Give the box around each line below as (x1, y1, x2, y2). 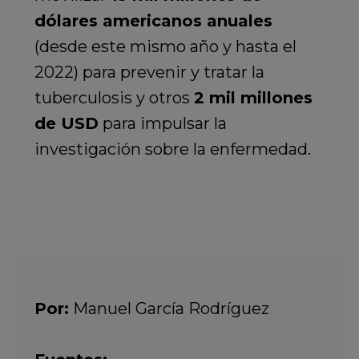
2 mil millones (193, 88, 313, 107)
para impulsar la (98, 114, 227, 133)
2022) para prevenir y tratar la (34, 63, 264, 82)
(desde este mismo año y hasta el (34, 37, 296, 56)
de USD (34, 114, 99, 133)
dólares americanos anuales (34, 11, 272, 30)
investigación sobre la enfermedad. (34, 139, 311, 159)
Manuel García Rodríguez (72, 299, 269, 318)
